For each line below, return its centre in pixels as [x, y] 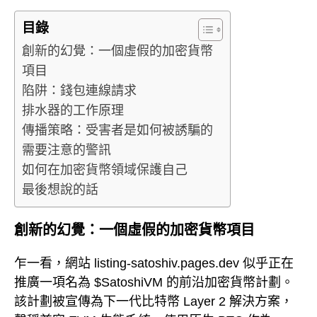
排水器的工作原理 [73, 111]
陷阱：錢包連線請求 [79, 91]
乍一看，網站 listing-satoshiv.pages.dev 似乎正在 [154, 263]
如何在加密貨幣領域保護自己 [105, 170]
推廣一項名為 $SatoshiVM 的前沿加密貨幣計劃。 [154, 282]
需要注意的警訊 [67, 150]
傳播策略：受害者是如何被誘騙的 [117, 131]
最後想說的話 [60, 190]
